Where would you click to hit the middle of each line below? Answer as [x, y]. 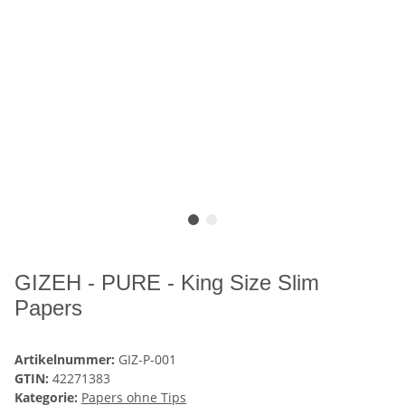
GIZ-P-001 [147, 360]
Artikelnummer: [66, 360]
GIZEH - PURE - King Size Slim [167, 283]
